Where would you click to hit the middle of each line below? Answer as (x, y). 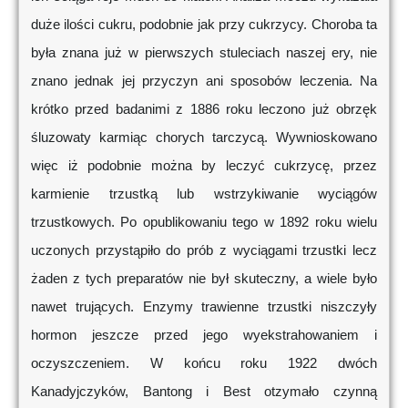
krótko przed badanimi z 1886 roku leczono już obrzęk (204, 109)
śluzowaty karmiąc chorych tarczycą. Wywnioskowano (204, 138)
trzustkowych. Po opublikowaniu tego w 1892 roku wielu (204, 222)
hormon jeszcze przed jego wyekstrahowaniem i (204, 335)
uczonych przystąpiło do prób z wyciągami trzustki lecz (204, 250)
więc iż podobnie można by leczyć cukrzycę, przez (204, 166)
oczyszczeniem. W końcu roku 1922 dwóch (204, 363)
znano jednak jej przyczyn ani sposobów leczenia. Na (204, 81)
